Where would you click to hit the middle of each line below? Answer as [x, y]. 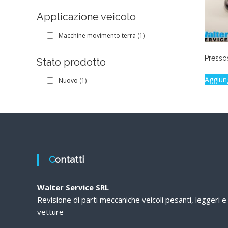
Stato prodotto [71, 62]
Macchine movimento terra [97, 35]
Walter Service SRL [73, 188]
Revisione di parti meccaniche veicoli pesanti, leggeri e [132, 200]
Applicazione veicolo [86, 17]
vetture [51, 212]
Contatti [70, 160]
